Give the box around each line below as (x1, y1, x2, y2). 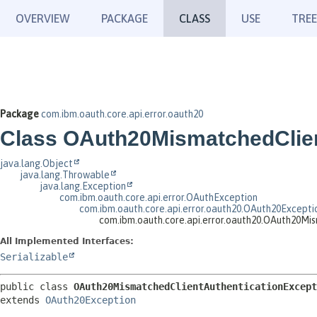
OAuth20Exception (45, 294, 136, 306)
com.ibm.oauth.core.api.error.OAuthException (59, 192, 258, 203)
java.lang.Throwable (20, 169, 110, 180)
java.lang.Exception (40, 180, 126, 192)
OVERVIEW (16, 12, 70, 25)
